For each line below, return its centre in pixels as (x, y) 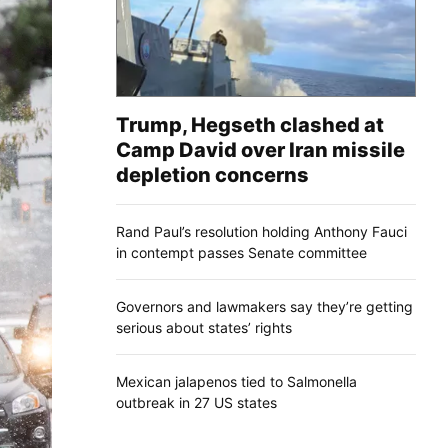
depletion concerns (212, 174)
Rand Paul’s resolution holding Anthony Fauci (261, 231)
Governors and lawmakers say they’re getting (264, 306)
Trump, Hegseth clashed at (250, 124)
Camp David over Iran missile (260, 149)
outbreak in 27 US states (196, 402)
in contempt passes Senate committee (241, 252)
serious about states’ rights (204, 327)
